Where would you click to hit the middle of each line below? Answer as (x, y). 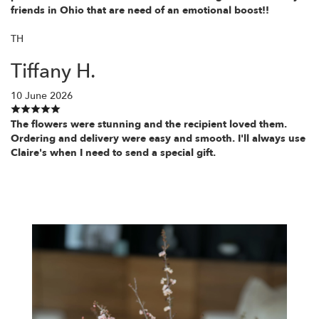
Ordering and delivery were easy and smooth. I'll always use (158, 138)
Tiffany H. (53, 71)
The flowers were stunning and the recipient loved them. (149, 124)
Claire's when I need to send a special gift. (113, 152)
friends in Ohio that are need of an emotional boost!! (140, 10)
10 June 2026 (42, 95)
